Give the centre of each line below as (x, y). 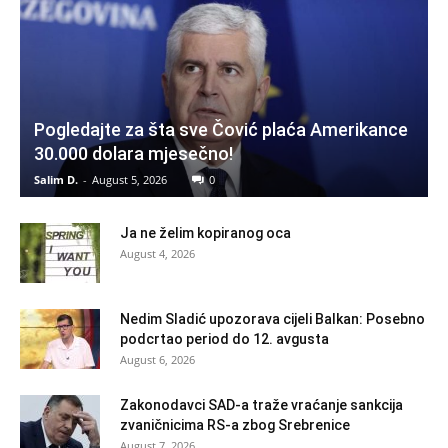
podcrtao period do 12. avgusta (224, 338)
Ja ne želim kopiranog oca (205, 232)
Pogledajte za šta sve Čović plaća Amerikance (221, 129)
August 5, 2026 (129, 179)
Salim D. (56, 179)
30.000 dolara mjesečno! (133, 153)
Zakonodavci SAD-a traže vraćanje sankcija (261, 404)
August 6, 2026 (157, 359)
